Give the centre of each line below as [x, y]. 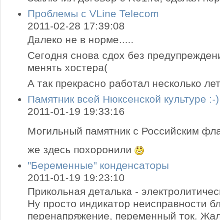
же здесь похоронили [81, 150]
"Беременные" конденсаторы [98, 165]
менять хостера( [68, 68]
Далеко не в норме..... [81, 40]
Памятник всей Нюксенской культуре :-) [123, 99]
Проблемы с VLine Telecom [93, 14]
